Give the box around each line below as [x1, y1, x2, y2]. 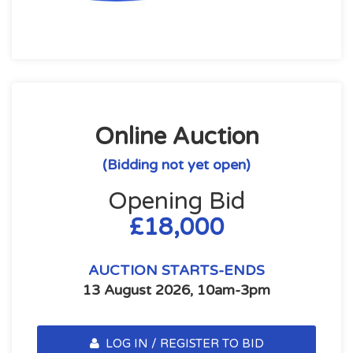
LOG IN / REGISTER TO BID [102, 336, 264, 351]
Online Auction [94, 122, 259, 151]
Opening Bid [108, 187, 245, 216]
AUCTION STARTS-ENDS [88, 262, 265, 279]
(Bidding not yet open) [102, 156, 251, 173]
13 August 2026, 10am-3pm [83, 281, 270, 299]
